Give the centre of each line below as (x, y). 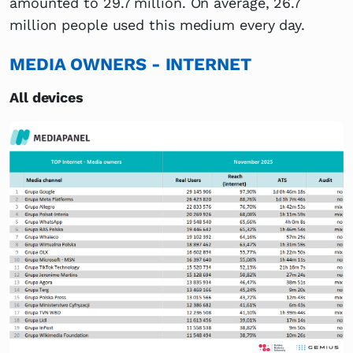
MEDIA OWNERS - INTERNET (130, 64)
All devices (46, 97)
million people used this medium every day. (157, 24)
